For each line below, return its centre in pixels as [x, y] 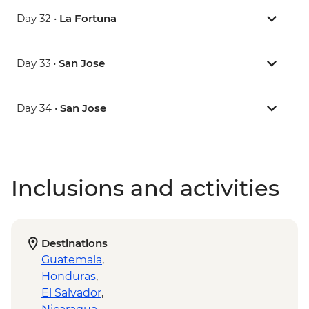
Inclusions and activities [145, 188]
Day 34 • [38, 108]
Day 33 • [38, 63]
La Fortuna [88, 19]
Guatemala [72, 260]
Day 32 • [38, 19]
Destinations [74, 243]
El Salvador [71, 293]
